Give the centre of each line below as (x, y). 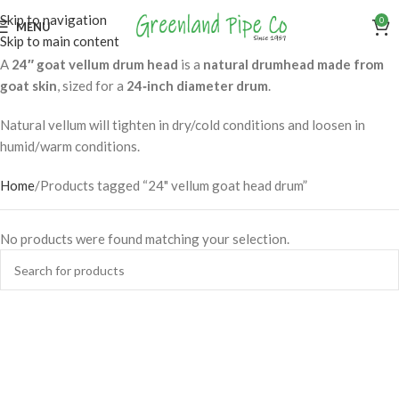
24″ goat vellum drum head (95, 64)
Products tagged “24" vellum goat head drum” (174, 185)
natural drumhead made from (293, 64)
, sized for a (92, 85)
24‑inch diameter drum (197, 85)
